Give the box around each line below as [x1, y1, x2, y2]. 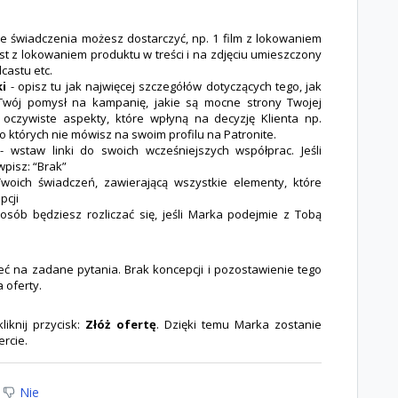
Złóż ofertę [85, 315, 156, 332]
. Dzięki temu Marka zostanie [155, 315, 322, 332]
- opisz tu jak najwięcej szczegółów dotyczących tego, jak [10, 77, 322, 94]
